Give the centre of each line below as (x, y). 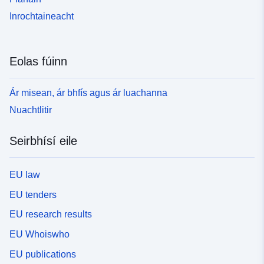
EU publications (43, 254)
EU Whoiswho (39, 235)
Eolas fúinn (38, 62)
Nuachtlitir (31, 110)
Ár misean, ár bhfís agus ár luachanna (88, 93)
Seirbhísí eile (43, 141)
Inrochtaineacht (42, 16)
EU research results (51, 214)
